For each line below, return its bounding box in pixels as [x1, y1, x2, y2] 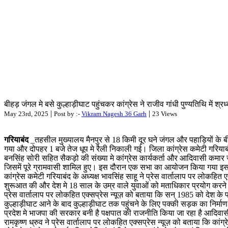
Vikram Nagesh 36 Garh [81, 110, 147, 118]
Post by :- [54, 110, 81, 118]
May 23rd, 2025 [4, 110, 48, 118]
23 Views [152, 110, 177, 118]
